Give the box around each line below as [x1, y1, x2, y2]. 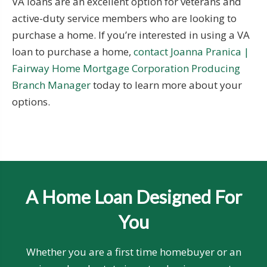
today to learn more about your [91, 77, 242, 92]
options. [12, 94, 50, 108]
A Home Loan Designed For [25, 185, 242, 208]
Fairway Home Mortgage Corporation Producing [12, 61, 240, 75]
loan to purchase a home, [12, 44, 133, 58]
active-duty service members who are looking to [12, 11, 237, 25]
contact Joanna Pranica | [133, 44, 249, 58]
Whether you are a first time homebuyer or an [26, 244, 241, 259]
